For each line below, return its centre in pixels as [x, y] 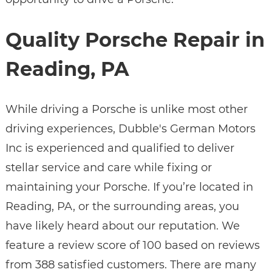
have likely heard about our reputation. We [122, 226]
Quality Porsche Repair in [135, 39]
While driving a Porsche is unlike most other [126, 110]
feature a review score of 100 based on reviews [132, 246]
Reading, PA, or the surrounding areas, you [122, 207]
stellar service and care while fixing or [108, 168]
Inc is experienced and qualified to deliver [120, 148]
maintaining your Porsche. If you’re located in [129, 187]
